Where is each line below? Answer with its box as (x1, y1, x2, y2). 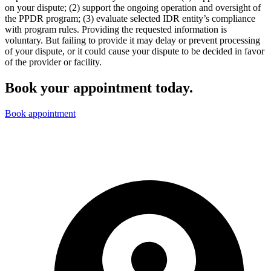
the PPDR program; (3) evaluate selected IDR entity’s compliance (5, 13, 255, 24)
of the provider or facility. (5, 57, 102, 68)
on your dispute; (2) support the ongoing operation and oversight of (5, 2, 261, 13)
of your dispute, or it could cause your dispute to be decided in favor (5, 46, 264, 57)
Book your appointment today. (5, 80, 193, 96)
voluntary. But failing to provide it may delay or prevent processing (5, 35, 260, 46)
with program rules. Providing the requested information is (5, 24, 227, 35)
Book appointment (5, 108, 76, 119)
